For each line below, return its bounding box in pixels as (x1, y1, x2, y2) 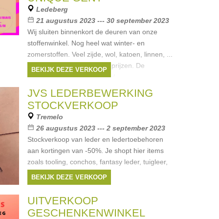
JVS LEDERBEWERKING (27, 87, 153, 99)
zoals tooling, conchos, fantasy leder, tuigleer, (27, 158, 168, 166)
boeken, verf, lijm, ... (27, 169, 90, 177)
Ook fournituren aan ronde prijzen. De (27, 62, 145, 69)
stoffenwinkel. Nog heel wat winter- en (27, 39, 145, 47)
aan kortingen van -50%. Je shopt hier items (27, 147, 164, 154)
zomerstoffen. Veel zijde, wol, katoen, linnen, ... (27, 50, 173, 58)
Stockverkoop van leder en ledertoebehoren (27, 135, 163, 143)
